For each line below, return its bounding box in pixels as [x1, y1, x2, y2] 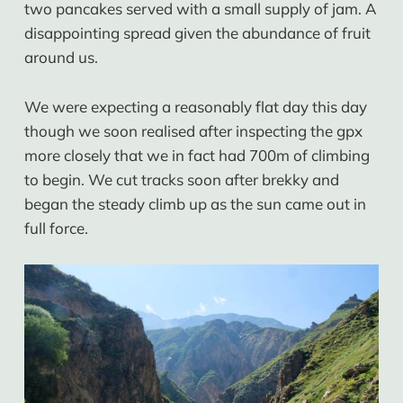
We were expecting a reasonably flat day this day [23, 96, 367, 116]
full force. [23, 218, 88, 237]
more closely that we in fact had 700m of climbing [23, 145, 370, 165]
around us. [23, 48, 98, 67]
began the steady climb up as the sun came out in [23, 193, 366, 213]
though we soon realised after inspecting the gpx [23, 121, 363, 140]
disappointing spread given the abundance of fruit [23, 23, 371, 43]
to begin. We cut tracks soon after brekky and [23, 169, 339, 189]
